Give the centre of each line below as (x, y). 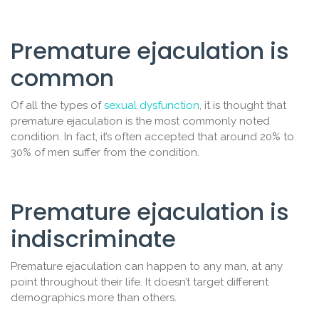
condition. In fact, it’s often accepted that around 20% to (152, 137)
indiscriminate (93, 239)
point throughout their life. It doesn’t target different (140, 282)
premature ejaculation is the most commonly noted (140, 121)
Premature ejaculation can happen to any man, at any (147, 267)
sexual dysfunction (152, 106)
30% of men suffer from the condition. (105, 153)
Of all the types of (57, 106)
